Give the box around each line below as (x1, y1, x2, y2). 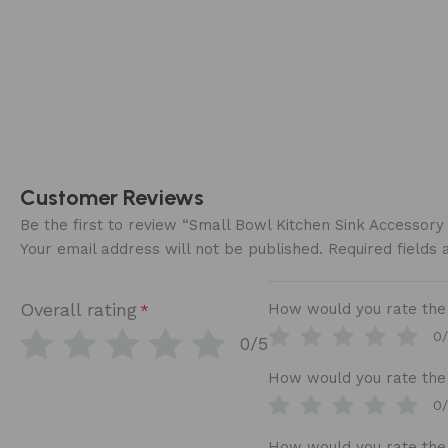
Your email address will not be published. (20, 239, 323, 258)
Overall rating (20, 298, 137, 320)
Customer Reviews (20, 183, 204, 211)
